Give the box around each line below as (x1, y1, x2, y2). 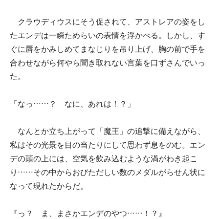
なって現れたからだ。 (10, 182, 88, 190)
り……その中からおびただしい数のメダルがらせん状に (10, 168, 205, 176)
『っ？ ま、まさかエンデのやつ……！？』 (10, 209, 166, 218)
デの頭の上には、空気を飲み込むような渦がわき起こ (10, 154, 197, 163)
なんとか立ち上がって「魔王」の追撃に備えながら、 (10, 127, 205, 135)
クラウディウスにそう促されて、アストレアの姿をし (10, 18, 205, 26)
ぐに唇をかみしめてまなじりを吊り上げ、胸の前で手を (10, 45, 205, 53)
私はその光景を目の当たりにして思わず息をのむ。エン (10, 141, 205, 149)
